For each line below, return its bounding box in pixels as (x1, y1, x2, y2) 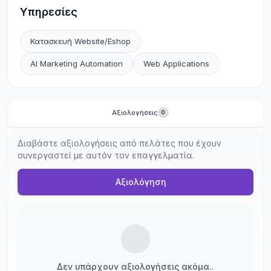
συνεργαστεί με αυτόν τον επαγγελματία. (18, 150, 194, 160)
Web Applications (143, 59, 209, 68)
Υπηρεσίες (20, 5, 77, 18)
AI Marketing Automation (30, 59, 123, 68)
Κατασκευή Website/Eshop (30, 36, 131, 46)
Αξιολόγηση (115, 177, 166, 187)
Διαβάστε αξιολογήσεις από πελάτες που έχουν (18, 138, 221, 148)
